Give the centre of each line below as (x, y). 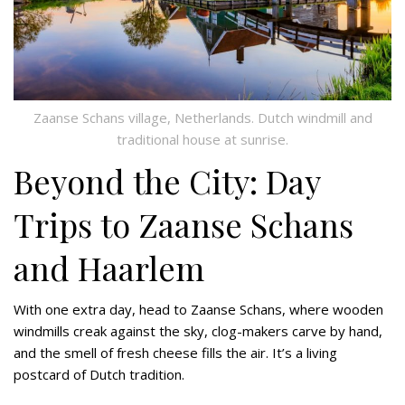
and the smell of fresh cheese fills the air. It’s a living (175, 353)
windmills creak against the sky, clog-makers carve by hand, (198, 331)
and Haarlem (109, 268)
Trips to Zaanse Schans (184, 225)
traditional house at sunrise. (202, 140)
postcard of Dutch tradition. (99, 375)
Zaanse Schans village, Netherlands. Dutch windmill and (202, 118)
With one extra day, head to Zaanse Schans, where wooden (198, 310)
